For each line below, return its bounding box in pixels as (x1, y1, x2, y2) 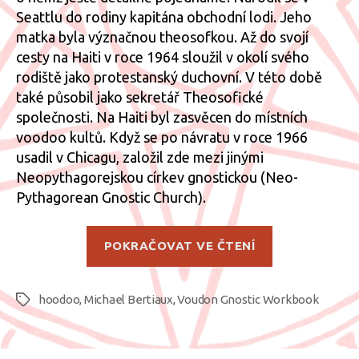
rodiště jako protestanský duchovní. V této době (16, 69, 322, 85)
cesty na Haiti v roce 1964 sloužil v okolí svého (16, 49, 309, 65)
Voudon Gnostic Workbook (177, 292, 319, 306)
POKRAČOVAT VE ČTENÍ (103, 239, 256, 252)
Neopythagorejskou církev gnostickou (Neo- (16, 169, 298, 185)
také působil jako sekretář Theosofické (16, 89, 264, 105)
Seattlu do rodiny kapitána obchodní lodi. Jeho (16, 9, 312, 25)
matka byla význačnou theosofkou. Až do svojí (16, 29, 309, 45)
